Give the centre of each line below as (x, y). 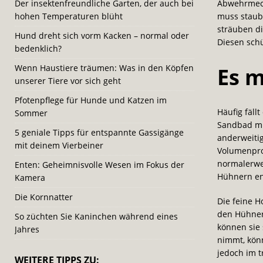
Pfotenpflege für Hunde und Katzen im (91, 100)
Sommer (31, 113)
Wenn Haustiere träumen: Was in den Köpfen (104, 68)
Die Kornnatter (44, 197)
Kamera (30, 178)
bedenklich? (38, 48)
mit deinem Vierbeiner (59, 145)
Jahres (27, 229)
